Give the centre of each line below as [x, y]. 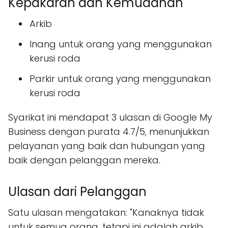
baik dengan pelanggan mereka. [84, 160]
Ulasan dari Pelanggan [77, 192]
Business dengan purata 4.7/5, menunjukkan [109, 132]
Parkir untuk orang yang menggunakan [120, 79]
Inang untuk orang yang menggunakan [121, 44]
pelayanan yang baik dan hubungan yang [107, 146]
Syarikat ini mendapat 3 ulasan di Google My [110, 117]
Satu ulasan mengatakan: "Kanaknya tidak [106, 212]
